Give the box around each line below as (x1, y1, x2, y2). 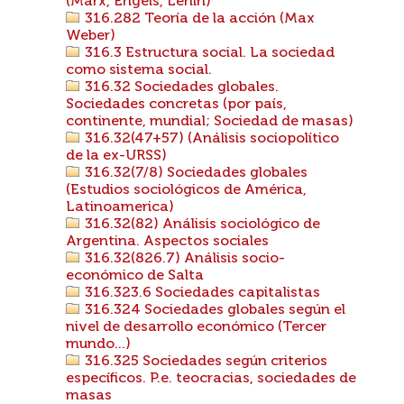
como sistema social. (66, 63, 212, 78)
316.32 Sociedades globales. (81, 80, 279, 95)
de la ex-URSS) (66, 149, 167, 163)
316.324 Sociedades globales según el (81, 303, 345, 317)
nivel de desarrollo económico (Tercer (66, 320, 326, 335)
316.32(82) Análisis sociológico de (81, 217, 320, 232)
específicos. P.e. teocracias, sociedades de (66, 372, 356, 386)
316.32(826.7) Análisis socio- (81, 252, 285, 266)
